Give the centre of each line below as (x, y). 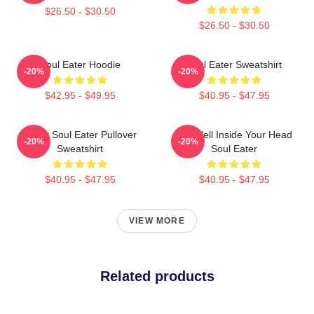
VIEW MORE (157, 220)
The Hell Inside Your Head (234, 134)
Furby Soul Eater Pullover (80, 134)
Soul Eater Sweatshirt (234, 64)
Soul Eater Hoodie (80, 64)
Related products (157, 276)
